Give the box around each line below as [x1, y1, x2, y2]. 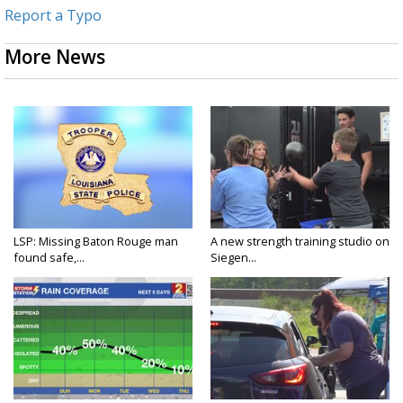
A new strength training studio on [210, 232, 390, 249]
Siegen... [210, 248, 256, 265]
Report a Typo [4, 4, 102, 25]
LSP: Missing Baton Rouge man [13, 232, 178, 249]
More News [4, 43, 105, 69]
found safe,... [13, 248, 85, 265]
